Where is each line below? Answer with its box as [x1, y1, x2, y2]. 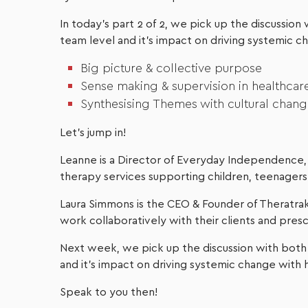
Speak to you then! [60, 287, 157, 298]
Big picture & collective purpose [80, 63, 262, 75]
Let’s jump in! [60, 127, 126, 138]
